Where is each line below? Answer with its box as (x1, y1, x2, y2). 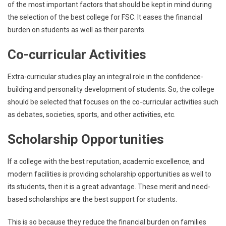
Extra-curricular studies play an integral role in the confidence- (8, 73, 203, 81)
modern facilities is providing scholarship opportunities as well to (8, 170, 211, 178)
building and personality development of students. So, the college (8, 85, 214, 93)
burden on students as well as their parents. (8, 26, 146, 34)
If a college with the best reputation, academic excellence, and (8, 157, 204, 165)
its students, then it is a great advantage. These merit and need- (8, 183, 210, 191)
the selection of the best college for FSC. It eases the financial (8, 13, 202, 21)
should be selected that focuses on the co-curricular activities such (8, 98, 218, 106)
